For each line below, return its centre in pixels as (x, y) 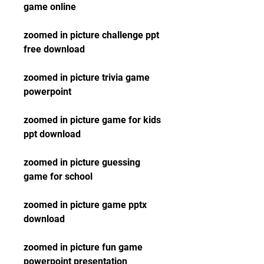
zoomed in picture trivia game (87, 77)
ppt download (52, 134)
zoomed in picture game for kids (92, 120)
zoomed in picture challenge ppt (91, 35)
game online (50, 7)
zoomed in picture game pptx (85, 205)
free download (54, 49)
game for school (58, 176)
